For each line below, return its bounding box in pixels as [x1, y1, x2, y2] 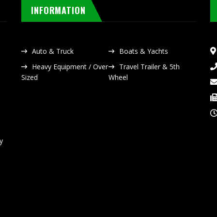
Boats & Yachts [119, 46, 168, 56]
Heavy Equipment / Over [31, 62, 108, 71]
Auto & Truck [31, 46, 74, 56]
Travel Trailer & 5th [119, 62, 180, 71]
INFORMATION [31, 3, 86, 16]
